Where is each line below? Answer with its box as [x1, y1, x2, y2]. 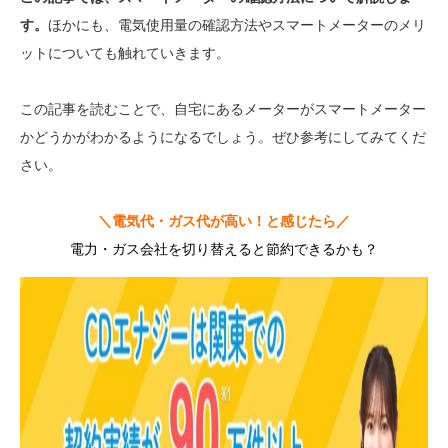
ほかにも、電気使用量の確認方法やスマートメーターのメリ [48, 17, 426, 33]
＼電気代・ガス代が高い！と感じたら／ [98, 213, 350, 229]
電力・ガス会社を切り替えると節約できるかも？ [70, 241, 378, 257]
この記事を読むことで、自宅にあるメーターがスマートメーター [20, 101, 426, 117]
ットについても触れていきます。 [20, 45, 230, 61]
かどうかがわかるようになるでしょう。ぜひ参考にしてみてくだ [20, 129, 426, 145]
